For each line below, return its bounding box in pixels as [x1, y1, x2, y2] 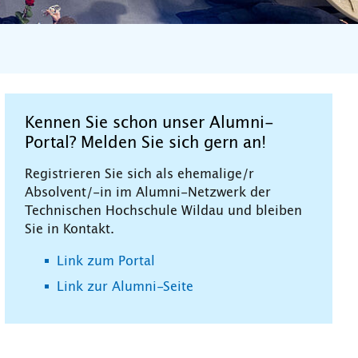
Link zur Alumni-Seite [57, 280, 193, 293]
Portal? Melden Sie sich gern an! [25, 134, 266, 151]
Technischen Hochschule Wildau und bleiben [25, 204, 302, 217]
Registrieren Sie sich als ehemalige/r [25, 167, 254, 181]
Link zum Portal [57, 254, 155, 268]
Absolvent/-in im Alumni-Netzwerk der [25, 185, 271, 199]
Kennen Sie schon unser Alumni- [25, 114, 274, 131]
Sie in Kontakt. [25, 222, 114, 236]
